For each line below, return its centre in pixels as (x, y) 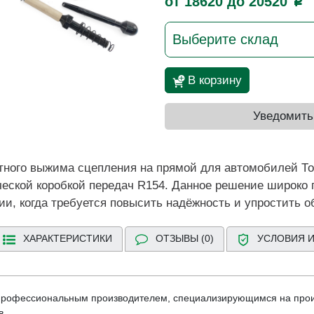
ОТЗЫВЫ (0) (184, 239)
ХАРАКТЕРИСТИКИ (67, 239)
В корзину (214, 80)
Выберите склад (225, 39)
